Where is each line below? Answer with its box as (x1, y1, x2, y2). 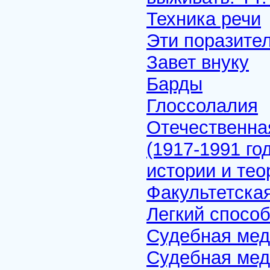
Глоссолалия (146, 95, 258, 116)
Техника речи (146, 8, 261, 30)
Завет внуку (146, 52, 249, 73)
